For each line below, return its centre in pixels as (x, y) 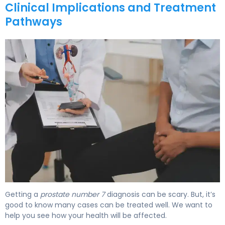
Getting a (23, 195)
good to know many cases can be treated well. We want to (109, 205)
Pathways (34, 22)
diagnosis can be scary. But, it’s (160, 195)
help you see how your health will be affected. (86, 216)
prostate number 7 (73, 195)
